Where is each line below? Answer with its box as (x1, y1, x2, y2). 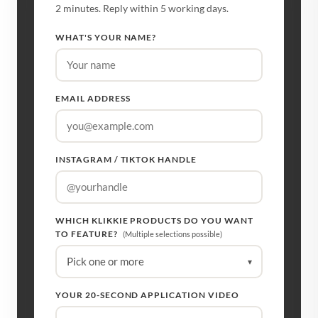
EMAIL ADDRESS (55, 92, 131, 104)
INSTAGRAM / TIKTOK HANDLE (55, 153, 197, 165)
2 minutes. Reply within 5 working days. (55, 1, 229, 14)
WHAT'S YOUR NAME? (55, 31, 157, 43)
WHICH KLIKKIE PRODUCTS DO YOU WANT (55, 214, 253, 226)
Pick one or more (66, 255, 144, 268)
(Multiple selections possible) (122, 229, 222, 238)
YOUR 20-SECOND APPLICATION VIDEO (55, 289, 239, 300)
